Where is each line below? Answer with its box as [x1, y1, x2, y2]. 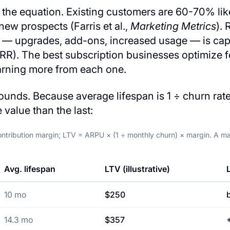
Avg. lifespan [4, 164, 55, 174]
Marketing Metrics [130, 20, 216, 32]
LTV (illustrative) [105, 164, 170, 174]
